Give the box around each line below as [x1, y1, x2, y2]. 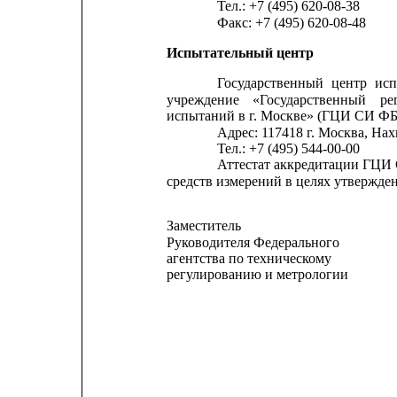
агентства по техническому [166, 251, 331, 267]
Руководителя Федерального [166, 234, 339, 250]
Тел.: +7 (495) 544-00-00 [216, 141, 360, 157]
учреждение [166, 91, 239, 107]
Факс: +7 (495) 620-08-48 [216, 14, 366, 30]
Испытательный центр [166, 45, 314, 61]
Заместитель [166, 218, 241, 234]
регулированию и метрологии [166, 267, 348, 283]
